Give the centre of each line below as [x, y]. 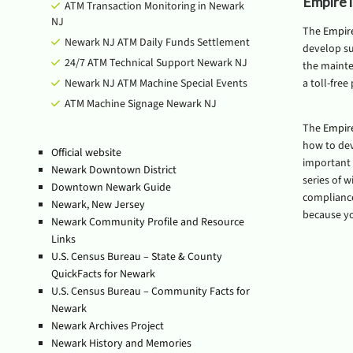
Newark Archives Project [108, 326]
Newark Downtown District [114, 170]
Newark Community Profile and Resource [148, 222]
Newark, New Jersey [98, 205]
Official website [86, 153]
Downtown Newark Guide [111, 188]
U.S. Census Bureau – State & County [137, 257]
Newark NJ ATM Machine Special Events [156, 84]
